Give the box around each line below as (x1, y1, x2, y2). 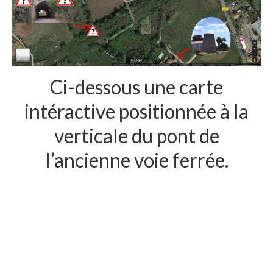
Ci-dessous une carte (50, 75, 223, 99)
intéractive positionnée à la (24, 99, 249, 124)
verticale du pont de (54, 124, 219, 148)
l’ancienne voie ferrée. (44, 148, 229, 172)
